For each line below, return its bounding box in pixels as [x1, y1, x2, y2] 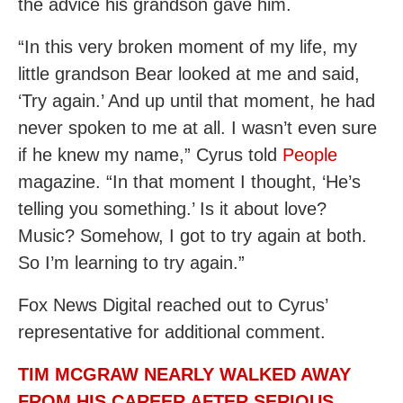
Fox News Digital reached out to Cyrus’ [18, 295, 327, 315]
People [282, 145, 337, 165]
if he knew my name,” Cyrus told [18, 145, 282, 165]
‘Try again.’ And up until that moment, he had [18, 91, 375, 111]
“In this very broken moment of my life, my [18, 37, 357, 57]
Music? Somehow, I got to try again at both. [18, 226, 367, 246]
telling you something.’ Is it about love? [18, 199, 327, 219]
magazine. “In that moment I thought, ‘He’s [18, 172, 361, 192]
